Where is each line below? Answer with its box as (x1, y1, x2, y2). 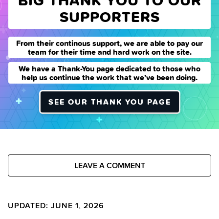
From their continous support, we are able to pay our (16, 37, 203, 49)
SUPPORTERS (59, 5, 160, 28)
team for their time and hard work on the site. (27, 46, 192, 58)
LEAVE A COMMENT (74, 159, 145, 171)
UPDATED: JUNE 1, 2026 (8, 199, 104, 211)
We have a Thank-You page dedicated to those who (19, 63, 200, 75)
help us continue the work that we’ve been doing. (22, 71, 197, 84)
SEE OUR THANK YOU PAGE (48, 96, 171, 108)
